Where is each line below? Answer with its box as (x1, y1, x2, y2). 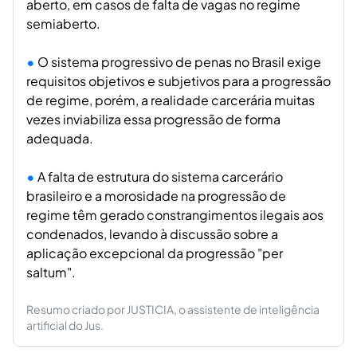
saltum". (26, 264, 76, 280)
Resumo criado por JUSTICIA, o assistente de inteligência (26, 302, 320, 316)
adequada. (26, 130, 93, 147)
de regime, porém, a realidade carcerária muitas (26, 92, 315, 108)
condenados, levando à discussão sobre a (26, 226, 278, 242)
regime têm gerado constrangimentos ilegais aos (26, 206, 324, 223)
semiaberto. (26, 15, 100, 32)
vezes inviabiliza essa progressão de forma (26, 111, 280, 127)
